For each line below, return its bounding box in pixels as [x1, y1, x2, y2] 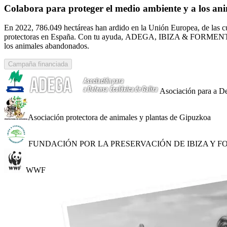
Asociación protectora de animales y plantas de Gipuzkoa [28, 113, 211, 122]
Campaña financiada [8, 60, 68, 68]
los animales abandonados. [4, 42, 89, 51]
